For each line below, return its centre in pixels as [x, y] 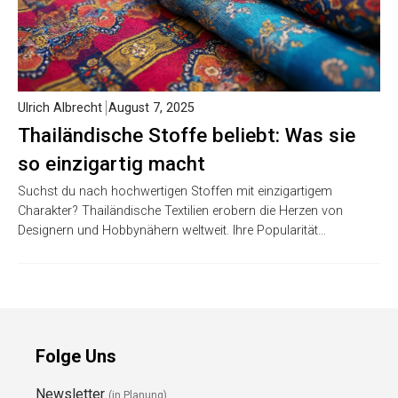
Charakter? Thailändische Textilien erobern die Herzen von [180, 211]
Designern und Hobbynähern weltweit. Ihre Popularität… [172, 231]
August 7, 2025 [151, 108]
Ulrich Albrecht [60, 108]
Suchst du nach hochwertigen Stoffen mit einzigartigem [175, 192]
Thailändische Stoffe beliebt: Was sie [187, 135]
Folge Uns [76, 357]
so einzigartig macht [111, 164]
